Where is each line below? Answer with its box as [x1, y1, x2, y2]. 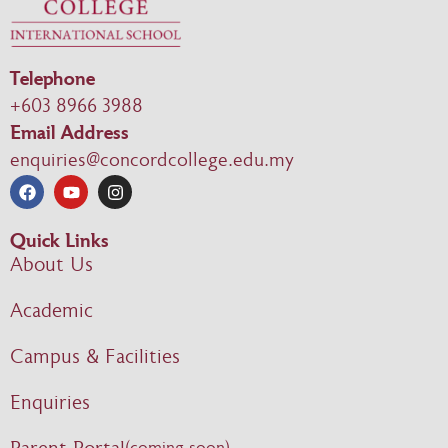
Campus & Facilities [10, 348, 180, 369]
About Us [10, 256, 93, 277]
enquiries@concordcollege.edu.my [10, 152, 294, 172]
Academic [10, 302, 93, 323]
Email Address [10, 125, 129, 145]
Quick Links [10, 233, 109, 253]
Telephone [10, 71, 95, 91]
